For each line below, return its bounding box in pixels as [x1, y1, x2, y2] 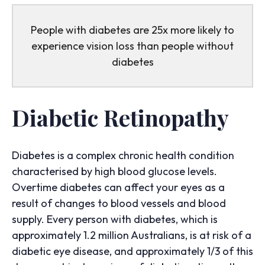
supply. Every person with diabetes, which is [12, 212, 218, 227]
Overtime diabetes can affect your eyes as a [12, 180, 225, 195]
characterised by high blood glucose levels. [12, 164, 217, 179]
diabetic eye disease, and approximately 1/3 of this [12, 244, 253, 258]
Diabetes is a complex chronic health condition [12, 148, 234, 163]
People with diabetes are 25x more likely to [31, 23, 234, 37]
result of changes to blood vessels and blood [12, 196, 226, 211]
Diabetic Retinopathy [12, 102, 229, 133]
